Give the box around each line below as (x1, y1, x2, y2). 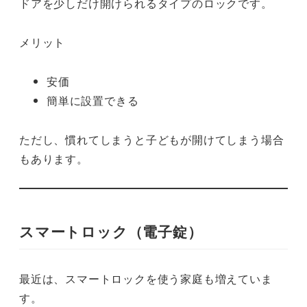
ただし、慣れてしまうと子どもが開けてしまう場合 (19, 131, 284, 147)
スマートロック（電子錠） (19, 221, 203, 241)
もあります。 (19, 150, 88, 167)
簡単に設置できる (47, 92, 139, 108)
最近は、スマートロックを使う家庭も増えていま (19, 270, 273, 286)
